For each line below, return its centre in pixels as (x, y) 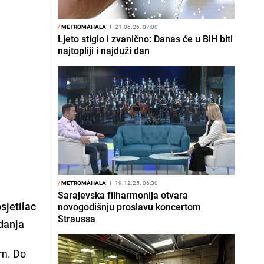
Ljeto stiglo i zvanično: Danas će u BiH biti (145, 39)
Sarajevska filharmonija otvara (123, 195)
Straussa (77, 219)
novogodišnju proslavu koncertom (129, 207)
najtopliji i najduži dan (104, 51)
